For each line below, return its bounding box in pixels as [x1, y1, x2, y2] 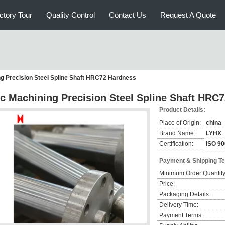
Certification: [159, 140, 193, 147]
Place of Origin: [159, 119, 201, 126]
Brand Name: [159, 130, 195, 137]
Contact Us [109, 11, 146, 19]
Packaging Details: [159, 191, 210, 198]
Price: [159, 180, 175, 187]
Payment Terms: [159, 212, 203, 219]
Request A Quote [160, 11, 216, 19]
